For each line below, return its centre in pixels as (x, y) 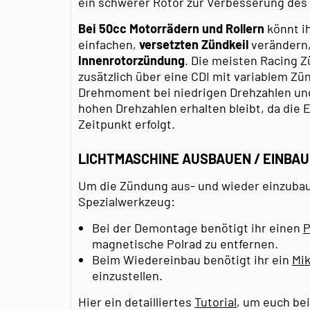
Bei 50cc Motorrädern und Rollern (171, 28)
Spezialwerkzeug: (127, 201)
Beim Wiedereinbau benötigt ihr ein (192, 259)
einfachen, (109, 44)
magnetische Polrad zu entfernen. (185, 243)
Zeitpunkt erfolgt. (127, 124)
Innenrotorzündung (131, 60)
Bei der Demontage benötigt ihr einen (198, 227)
